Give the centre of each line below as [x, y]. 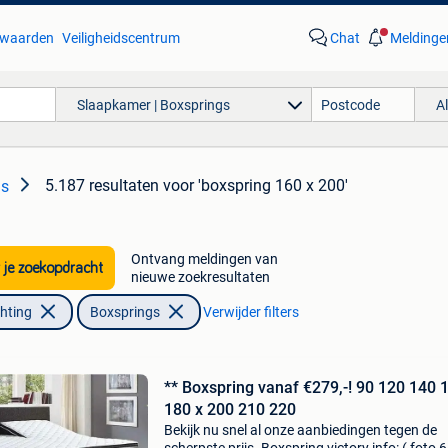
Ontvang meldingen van [204, 259]
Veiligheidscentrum [120, 38]
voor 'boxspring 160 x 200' [255, 185]
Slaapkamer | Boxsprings [153, 104]
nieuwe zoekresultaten [200, 277]
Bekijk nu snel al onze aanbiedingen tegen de [300, 430]
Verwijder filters [250, 312]
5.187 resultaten [102, 185]
